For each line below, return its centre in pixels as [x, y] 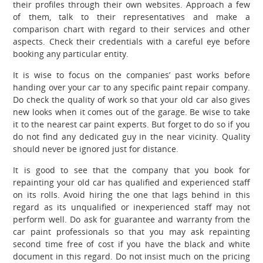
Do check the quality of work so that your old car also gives [131, 99]
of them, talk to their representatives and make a [131, 16]
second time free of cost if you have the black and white [131, 244]
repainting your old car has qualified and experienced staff [131, 182]
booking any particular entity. [71, 53]
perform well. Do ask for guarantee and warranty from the [131, 219]
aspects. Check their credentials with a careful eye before [131, 41]
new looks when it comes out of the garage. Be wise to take [131, 112]
